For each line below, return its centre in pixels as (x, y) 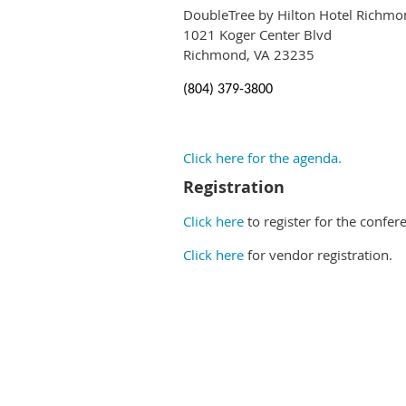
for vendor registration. (320, 255)
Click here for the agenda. (262, 158)
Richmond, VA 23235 (249, 54)
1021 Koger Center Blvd (257, 34)
